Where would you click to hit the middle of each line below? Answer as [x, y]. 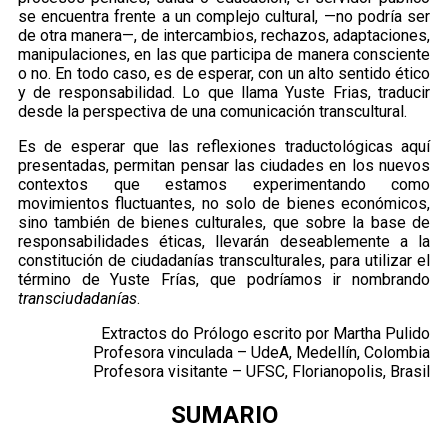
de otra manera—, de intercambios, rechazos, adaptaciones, [224, 36]
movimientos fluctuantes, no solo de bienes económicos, [224, 204]
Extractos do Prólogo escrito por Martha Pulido [265, 334]
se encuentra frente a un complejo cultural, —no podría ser [224, 17]
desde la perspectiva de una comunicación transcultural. [212, 112]
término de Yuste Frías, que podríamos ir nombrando [224, 280]
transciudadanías [77, 299]
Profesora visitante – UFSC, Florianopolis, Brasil [261, 372]
